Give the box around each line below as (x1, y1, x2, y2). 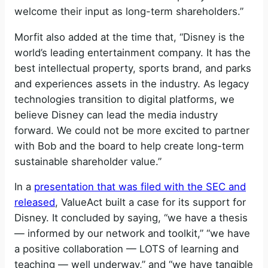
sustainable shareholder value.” (14, 155, 162, 167)
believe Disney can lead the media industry (14, 108, 218, 121)
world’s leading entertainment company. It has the (14, 46, 251, 59)
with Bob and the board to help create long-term (14, 139, 244, 152)
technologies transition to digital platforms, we (14, 93, 234, 105)
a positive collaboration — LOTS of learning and (14, 243, 239, 255)
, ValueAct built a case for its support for (55, 196, 246, 209)
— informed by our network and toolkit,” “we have (14, 227, 250, 240)
